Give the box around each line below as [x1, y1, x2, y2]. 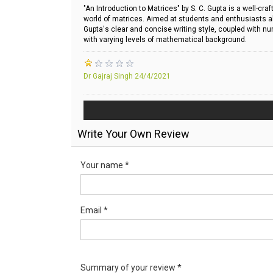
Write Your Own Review [77, 127, 190, 141]
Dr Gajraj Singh [83, 72, 133, 81]
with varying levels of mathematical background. [83, 35, 247, 44]
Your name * [80, 160, 129, 171]
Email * [80, 205, 108, 216]
